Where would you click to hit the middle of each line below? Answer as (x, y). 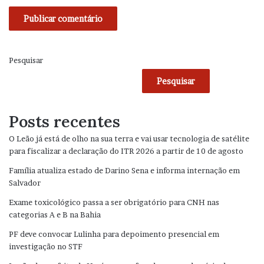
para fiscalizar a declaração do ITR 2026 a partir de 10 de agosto (126, 151)
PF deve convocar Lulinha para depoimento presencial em (114, 234)
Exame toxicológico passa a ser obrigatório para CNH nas (114, 202)
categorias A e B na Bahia (55, 215)
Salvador (25, 183)
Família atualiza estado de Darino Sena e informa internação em (124, 171)
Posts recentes (65, 122)
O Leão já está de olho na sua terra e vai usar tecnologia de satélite (129, 139)
